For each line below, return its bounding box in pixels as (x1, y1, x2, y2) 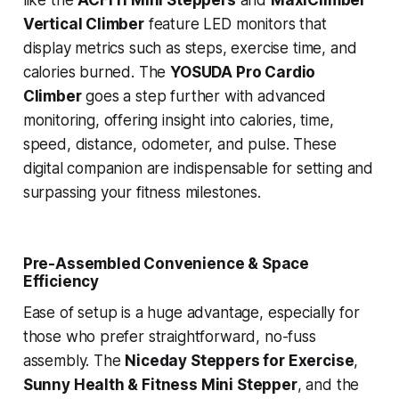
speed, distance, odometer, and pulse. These (22, 135, 337, 154)
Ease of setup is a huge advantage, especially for (22, 304, 360, 322)
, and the (297, 376, 360, 395)
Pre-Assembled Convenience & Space (22, 255, 310, 273)
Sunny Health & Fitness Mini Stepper (22, 376, 297, 395)
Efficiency (22, 273, 100, 291)
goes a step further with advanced (81, 87, 326, 106)
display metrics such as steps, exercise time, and (22, 39, 357, 58)
